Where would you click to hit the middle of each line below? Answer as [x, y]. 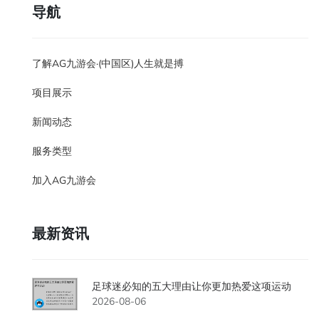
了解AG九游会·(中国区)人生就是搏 [108, 64]
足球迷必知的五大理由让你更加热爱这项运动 [192, 287]
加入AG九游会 [64, 181]
